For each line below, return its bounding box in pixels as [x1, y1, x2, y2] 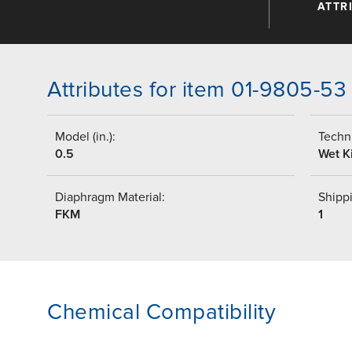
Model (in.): [55, 129, 115, 145]
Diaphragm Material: [55, 189, 165, 206]
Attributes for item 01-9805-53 [47, 76, 346, 104]
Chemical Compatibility [47, 299, 276, 326]
